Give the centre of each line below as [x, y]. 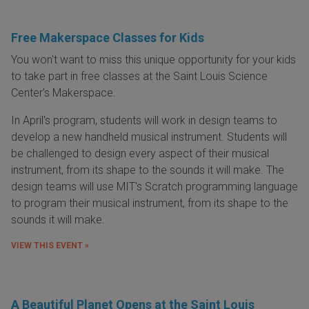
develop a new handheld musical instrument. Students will [149, 137]
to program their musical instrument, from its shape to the [150, 203]
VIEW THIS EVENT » [50, 246]
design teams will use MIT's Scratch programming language [154, 187]
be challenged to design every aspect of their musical [140, 154]
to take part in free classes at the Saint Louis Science [139, 77]
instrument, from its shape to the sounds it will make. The [148, 170]
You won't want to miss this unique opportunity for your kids [153, 60]
